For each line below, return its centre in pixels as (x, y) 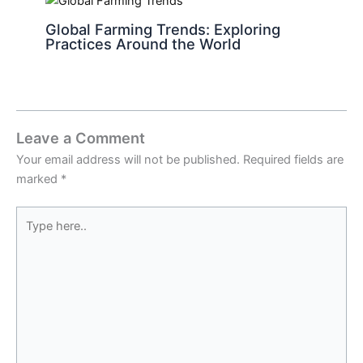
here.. (31, 235)
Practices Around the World (143, 44)
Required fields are (293, 160)
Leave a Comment (81, 138)
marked (38, 179)
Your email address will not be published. (128, 160)
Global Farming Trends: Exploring (163, 30)
